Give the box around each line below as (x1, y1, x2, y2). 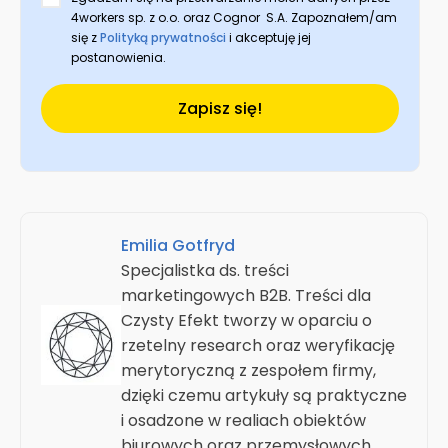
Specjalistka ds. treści (121, 258, 289, 282)
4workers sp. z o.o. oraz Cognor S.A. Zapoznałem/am (71, 8, 397, 26)
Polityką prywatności (100, 28, 226, 46)
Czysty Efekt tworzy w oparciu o (121, 308, 372, 332)
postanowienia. (71, 48, 166, 66)
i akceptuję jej (226, 28, 311, 46)
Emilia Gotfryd (121, 233, 235, 257)
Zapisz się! (178, 96, 262, 120)
